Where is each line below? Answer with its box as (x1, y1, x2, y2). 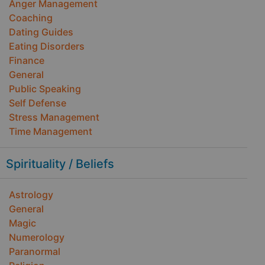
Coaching (9, 12, 53, 24)
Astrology (9, 189, 53, 201)
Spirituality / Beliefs (6, 157, 114, 171)
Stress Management (9, 111, 99, 123)
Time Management (9, 125, 92, 137)
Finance (9, 54, 44, 66)
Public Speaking (9, 83, 81, 95)
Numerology (9, 231, 64, 243)
